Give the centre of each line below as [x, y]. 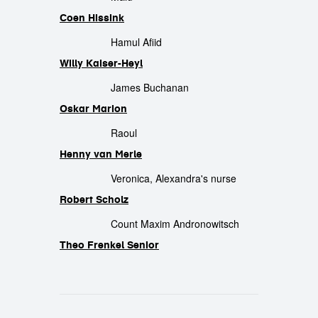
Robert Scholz [94, 199]
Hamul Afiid [136, 42]
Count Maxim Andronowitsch [175, 224]
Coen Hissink [92, 18]
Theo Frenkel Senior [109, 245]
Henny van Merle [101, 154]
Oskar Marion [93, 109]
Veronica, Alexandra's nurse [174, 178]
